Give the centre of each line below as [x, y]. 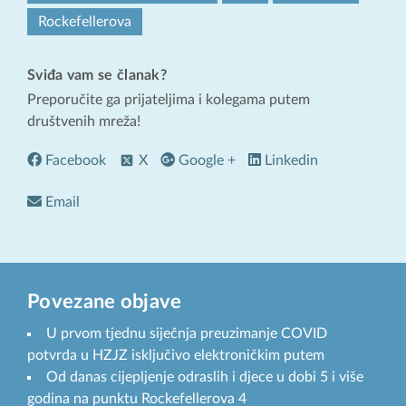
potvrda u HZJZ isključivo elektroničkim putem [176, 355]
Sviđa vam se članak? [97, 75]
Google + [205, 161]
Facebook [74, 161]
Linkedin [290, 161]
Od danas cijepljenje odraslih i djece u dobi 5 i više [205, 377]
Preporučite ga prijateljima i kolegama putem [169, 99]
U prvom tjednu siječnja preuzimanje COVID [187, 333]
